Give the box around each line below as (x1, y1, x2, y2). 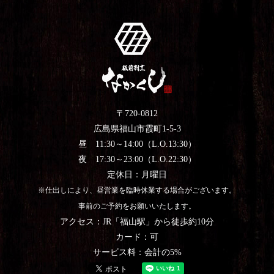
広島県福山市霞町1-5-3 (93, 124, 181, 134)
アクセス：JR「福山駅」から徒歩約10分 (60, 217, 214, 227)
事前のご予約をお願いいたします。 (78, 202, 196, 211)
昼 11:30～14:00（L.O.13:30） (78, 139, 196, 149)
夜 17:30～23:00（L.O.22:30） (78, 155, 196, 165)
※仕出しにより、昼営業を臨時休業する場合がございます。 (38, 187, 236, 195)
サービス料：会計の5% (92, 248, 182, 257)
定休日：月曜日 (107, 170, 167, 180)
